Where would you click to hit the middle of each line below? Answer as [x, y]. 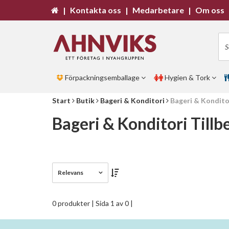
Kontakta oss [96, 10]
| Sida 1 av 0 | [112, 203]
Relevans [71, 173]
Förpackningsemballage [102, 77]
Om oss [210, 10]
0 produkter [72, 203]
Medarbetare [158, 10]
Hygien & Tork [187, 77]
